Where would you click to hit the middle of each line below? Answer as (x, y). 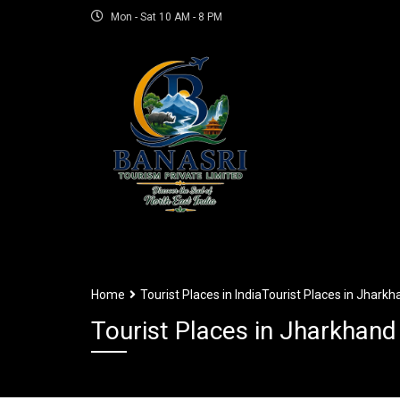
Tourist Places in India (201, 295)
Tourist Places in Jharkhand (244, 331)
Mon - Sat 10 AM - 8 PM (165, 17)
